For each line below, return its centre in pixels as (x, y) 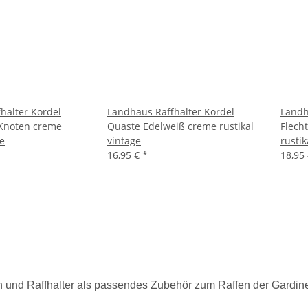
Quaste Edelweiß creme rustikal (180, 126)
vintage (124, 140)
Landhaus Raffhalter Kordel (171, 111)
